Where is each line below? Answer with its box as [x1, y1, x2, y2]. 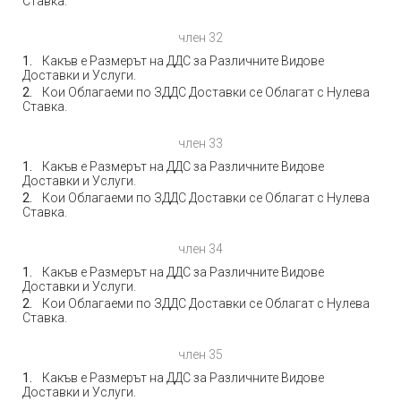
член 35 [178, 347, 223, 362]
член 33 [178, 136, 223, 150]
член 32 [178, 30, 223, 45]
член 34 [178, 242, 223, 256]
